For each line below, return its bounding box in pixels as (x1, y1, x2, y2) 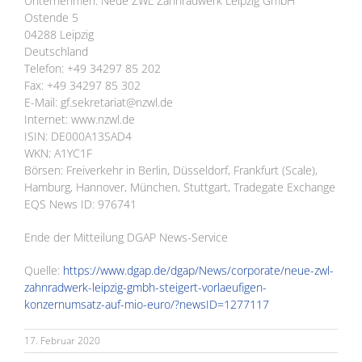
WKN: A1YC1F (24, 145, 92, 162)
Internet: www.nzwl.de (24, 112, 135, 128)
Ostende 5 (24, 10, 78, 26)
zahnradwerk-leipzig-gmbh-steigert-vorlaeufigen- (24, 280, 267, 296)
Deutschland (24, 44, 88, 60)
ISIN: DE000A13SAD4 (24, 128, 132, 145)
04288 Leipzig (24, 27, 94, 43)
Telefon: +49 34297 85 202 (24, 61, 161, 77)
